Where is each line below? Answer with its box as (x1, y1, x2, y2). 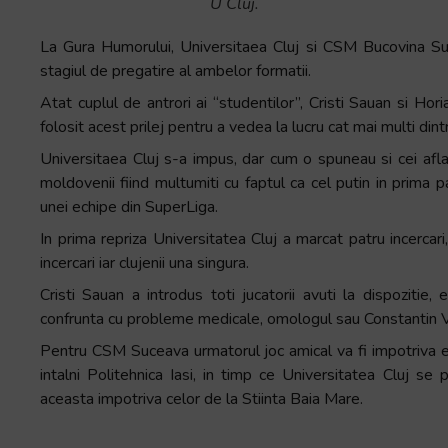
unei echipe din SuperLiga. (40, 196, 218, 218)
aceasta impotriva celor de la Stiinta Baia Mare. (40, 388, 363, 410)
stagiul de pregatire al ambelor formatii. (40, 60, 311, 82)
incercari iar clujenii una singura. (40, 252, 249, 274)
